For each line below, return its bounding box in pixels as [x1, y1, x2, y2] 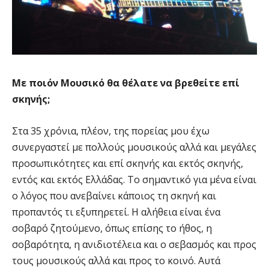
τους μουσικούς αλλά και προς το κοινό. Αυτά [12, 254, 220, 268]
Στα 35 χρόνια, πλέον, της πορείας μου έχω [12, 124, 210, 138]
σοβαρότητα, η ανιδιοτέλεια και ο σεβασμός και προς [12, 238, 256, 252]
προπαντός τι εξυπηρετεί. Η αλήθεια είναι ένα [12, 205, 220, 219]
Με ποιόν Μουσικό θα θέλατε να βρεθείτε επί [12, 76, 240, 90]
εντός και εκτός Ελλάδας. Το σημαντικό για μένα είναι [12, 173, 256, 187]
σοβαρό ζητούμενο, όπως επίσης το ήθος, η [12, 222, 212, 235]
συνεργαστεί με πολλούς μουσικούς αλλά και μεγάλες [12, 141, 256, 154]
